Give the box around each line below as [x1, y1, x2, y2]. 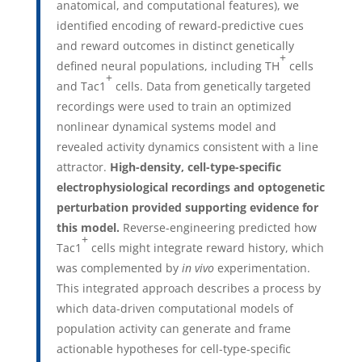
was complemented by [56, 259, 182, 276]
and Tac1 [56, 78, 106, 94]
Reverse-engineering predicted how [122, 219, 317, 235]
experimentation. [213, 259, 310, 276]
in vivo [181, 259, 214, 276]
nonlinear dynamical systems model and [56, 118, 276, 134]
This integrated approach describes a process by [56, 280, 321, 296]
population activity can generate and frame [56, 320, 291, 336]
